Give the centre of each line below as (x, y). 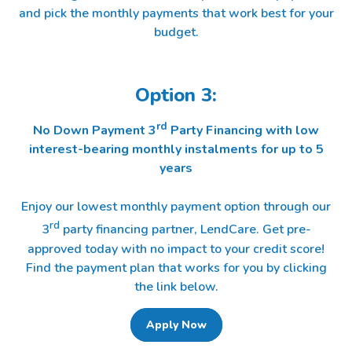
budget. (176, 32)
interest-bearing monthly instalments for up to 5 (176, 150)
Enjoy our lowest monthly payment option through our (176, 207)
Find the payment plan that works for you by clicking (176, 268)
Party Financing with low (243, 131)
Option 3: (176, 95)
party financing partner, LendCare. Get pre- (185, 230)
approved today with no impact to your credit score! (176, 249)
